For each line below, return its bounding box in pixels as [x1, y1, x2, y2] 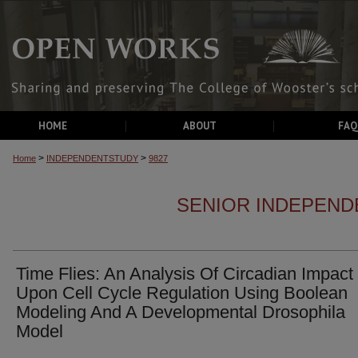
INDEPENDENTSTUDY [46, 153, 138, 163]
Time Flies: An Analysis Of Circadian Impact [16, 264, 353, 284]
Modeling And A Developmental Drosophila [16, 302, 345, 322]
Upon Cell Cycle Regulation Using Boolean [16, 283, 348, 303]
